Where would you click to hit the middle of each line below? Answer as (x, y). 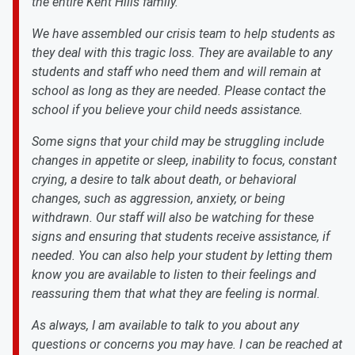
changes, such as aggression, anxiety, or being (158, 198)
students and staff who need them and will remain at (176, 72)
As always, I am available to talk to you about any (165, 325)
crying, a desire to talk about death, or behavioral (164, 179)
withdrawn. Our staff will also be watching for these (173, 218)
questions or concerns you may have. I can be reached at (187, 344)
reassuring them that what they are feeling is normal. (176, 294)
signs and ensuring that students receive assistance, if (181, 237)
